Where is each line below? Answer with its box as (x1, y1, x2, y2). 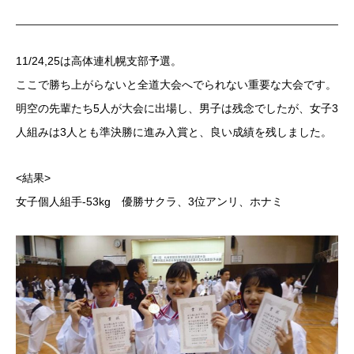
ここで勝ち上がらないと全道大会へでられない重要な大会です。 (16, 78, 337, 91)
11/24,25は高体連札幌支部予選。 (16, 55, 182, 67)
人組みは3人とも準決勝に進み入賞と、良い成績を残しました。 (16, 126, 332, 138)
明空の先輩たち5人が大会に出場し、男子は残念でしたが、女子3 (16, 102, 338, 115)
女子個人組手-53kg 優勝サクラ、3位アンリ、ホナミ (16, 195, 283, 208)
